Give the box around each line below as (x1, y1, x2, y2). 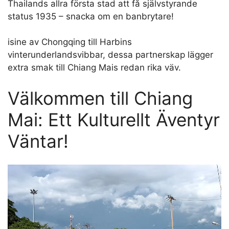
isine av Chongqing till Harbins (8, 37, 132, 48)
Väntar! (8, 130, 68, 152)
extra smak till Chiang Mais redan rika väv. (8, 62, 181, 73)
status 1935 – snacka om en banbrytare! (8, 11, 174, 21)
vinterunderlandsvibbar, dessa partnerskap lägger (8, 50, 213, 60)
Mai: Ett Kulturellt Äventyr (8, 108, 220, 130)
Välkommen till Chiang (8, 87, 193, 109)
